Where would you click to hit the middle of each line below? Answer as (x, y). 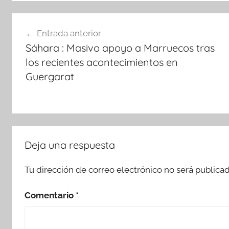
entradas (40, 59)
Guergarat (50, 77)
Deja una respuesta (70, 145)
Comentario (50, 195)
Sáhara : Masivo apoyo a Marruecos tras (120, 48)
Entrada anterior (69, 33)
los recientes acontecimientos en (101, 62)
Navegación (50, 22)
